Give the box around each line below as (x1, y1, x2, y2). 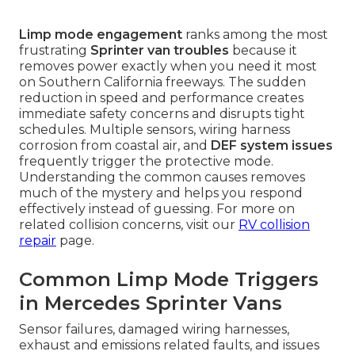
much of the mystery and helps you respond (19, 185, 303, 201)
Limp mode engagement (19, 27, 182, 43)
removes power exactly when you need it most (19, 59, 317, 74)
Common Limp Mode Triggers (19, 268, 319, 292)
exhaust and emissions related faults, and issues (19, 338, 319, 353)
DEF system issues (211, 138, 333, 154)
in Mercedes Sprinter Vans (19, 292, 282, 315)
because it (229, 43, 297, 59)
